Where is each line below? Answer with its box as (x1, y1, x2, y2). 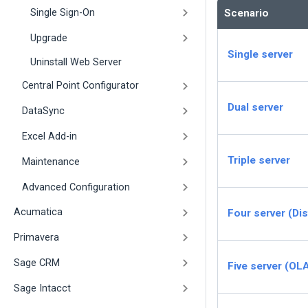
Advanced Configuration (22, 181, 130, 193)
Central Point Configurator (22, 80, 139, 92)
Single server (228, 48, 293, 61)
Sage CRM (14, 257, 60, 269)
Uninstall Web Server (30, 56, 122, 68)
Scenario (224, 7, 269, 20)
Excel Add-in (22, 131, 77, 143)
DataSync (22, 105, 65, 118)
